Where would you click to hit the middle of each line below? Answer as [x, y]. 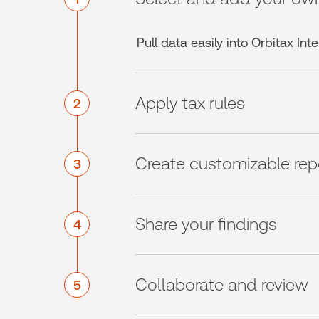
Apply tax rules [190, 103]
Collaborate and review [222, 284]
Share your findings [206, 224]
